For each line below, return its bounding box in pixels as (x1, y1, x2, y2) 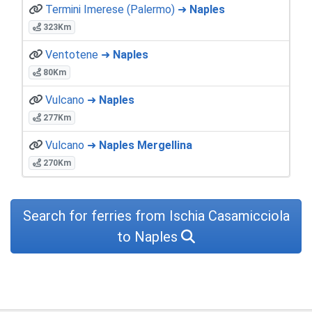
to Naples (117, 228, 181, 245)
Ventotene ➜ (45, 47, 113, 61)
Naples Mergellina (99, 138, 192, 152)
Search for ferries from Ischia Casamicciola (22, 207, 290, 224)
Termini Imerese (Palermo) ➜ (45, 2, 189, 16)
